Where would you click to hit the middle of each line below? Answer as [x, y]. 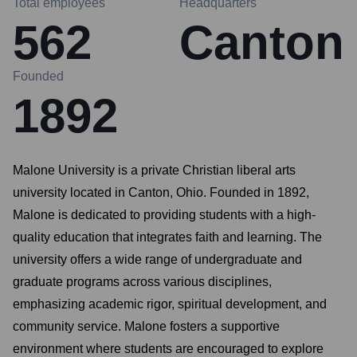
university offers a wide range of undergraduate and [157, 259]
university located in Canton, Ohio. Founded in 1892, [161, 192]
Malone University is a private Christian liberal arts [154, 170]
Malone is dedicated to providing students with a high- [164, 215]
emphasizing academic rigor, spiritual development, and [170, 304]
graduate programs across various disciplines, [142, 282]
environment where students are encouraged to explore [168, 349]
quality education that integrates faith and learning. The [167, 237]
